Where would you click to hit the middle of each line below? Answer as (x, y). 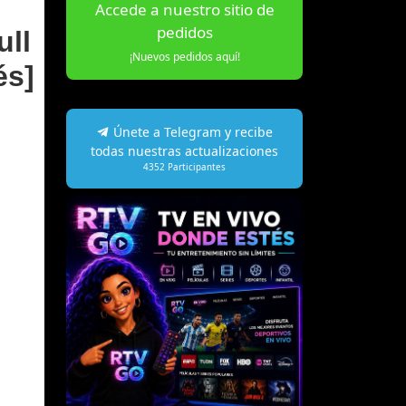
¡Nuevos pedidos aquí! (184, 56)
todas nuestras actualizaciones (184, 150)
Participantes (195, 167)
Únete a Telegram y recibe (191, 131)
